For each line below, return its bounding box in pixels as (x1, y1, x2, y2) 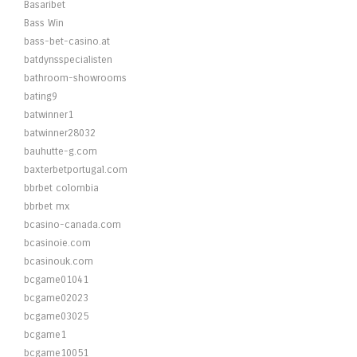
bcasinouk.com (24, 255, 93, 268)
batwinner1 (24, 108, 73, 121)
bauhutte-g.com (24, 145, 97, 158)
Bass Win (24, 17, 64, 29)
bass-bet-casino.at (24, 35, 110, 48)
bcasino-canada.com (24, 218, 121, 231)
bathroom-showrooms (24, 72, 127, 84)
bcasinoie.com (24, 237, 91, 249)
